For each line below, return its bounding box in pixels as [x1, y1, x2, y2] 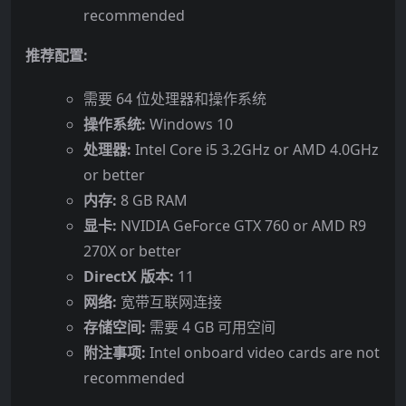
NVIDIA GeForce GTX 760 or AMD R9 [117, 215, 366, 236]
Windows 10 [146, 113, 233, 134]
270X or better [83, 240, 181, 261]
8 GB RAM [117, 189, 188, 210]
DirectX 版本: [83, 266, 174, 286]
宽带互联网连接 [117, 291, 222, 312]
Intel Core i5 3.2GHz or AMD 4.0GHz [131, 139, 379, 159]
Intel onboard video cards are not [146, 342, 380, 362]
